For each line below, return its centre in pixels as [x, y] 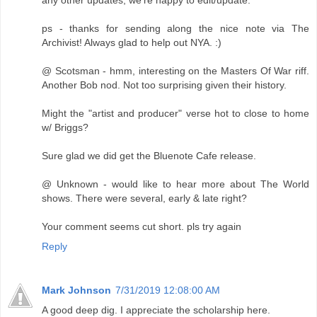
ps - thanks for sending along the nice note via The [175, 28]
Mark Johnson [76, 290]
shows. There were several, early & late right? [144, 198]
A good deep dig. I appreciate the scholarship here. [156, 310]
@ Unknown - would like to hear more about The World [175, 184]
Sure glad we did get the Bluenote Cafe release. [149, 155]
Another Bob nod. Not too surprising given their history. [164, 85]
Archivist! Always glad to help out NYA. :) [132, 42]
